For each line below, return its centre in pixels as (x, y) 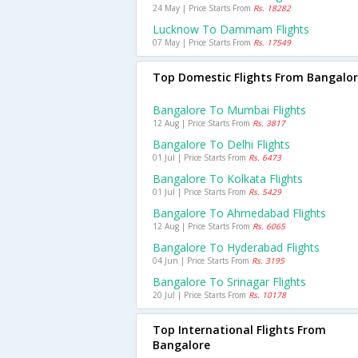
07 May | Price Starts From (203, 42)
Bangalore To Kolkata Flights (228, 179)
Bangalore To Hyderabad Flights (236, 247)
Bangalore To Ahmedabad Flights (239, 213)
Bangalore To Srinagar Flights (229, 282)
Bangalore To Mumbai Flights (229, 110)
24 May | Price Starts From (203, 8)
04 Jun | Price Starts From (202, 261)
